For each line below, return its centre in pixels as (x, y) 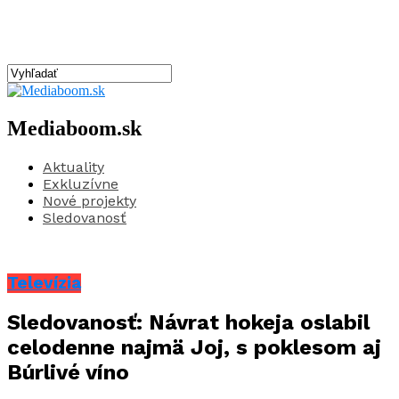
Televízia (44, 283)
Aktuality (73, 167)
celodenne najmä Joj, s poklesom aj (194, 348)
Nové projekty (90, 200)
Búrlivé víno (68, 373)
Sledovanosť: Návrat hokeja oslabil (188, 323)
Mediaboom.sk (74, 128)
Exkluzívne (81, 183)
